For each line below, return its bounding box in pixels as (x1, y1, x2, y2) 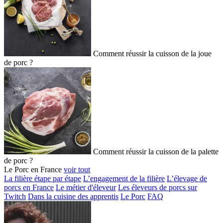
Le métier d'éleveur (56, 183, 116, 192)
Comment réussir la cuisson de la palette (93, 147, 219, 156)
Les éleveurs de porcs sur (118, 183, 197, 192)
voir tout (64, 165, 90, 174)
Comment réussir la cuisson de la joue (93, 49, 212, 58)
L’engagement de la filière (83, 174, 165, 183)
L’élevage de (167, 174, 207, 183)
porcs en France (4, 183, 54, 192)
